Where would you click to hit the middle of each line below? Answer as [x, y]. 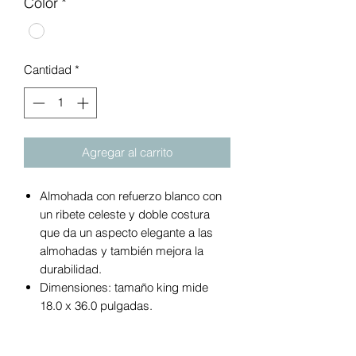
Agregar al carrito [127, 152]
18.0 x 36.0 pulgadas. [96, 305]
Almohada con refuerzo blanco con [131, 195]
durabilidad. [71, 269]
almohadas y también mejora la [122, 250]
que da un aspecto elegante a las [126, 232]
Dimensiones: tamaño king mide [124, 287]
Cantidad [48, 70]
